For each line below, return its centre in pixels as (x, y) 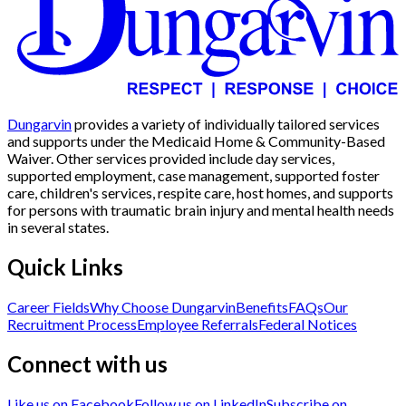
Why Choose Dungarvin (163, 307)
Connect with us (87, 364)
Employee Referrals (198, 324)
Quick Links (65, 267)
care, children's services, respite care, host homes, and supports (200, 193)
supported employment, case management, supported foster (193, 176)
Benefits (262, 307)
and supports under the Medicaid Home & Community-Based (196, 141)
